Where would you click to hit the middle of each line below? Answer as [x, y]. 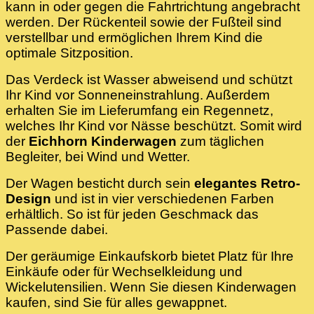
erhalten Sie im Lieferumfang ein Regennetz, [139, 111]
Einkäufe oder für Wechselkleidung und [124, 272]
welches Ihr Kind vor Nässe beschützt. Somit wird [154, 126]
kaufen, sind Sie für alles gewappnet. [116, 303]
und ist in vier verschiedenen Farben [163, 199]
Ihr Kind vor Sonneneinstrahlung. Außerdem [138, 95]
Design [28, 199]
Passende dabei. [57, 230]
